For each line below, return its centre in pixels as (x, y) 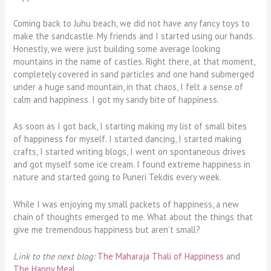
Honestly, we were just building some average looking (117, 48)
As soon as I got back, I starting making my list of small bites (130, 126)
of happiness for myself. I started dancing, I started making (128, 139)
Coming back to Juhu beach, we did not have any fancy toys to (132, 23)
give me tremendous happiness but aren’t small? (108, 229)
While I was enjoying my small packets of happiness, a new (126, 204)
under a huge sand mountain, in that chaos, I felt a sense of (129, 87)
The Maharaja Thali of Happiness (162, 256)
